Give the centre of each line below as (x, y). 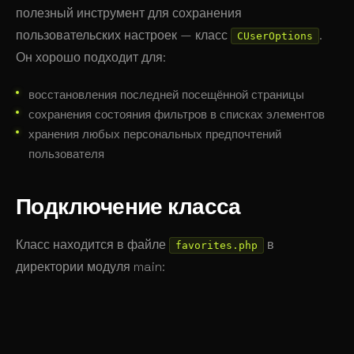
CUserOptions (275, 36)
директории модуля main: (90, 267)
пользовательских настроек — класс (123, 35)
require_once (73, 345)
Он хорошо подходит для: (91, 57)
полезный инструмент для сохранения (129, 13)
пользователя (66, 154)
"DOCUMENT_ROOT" (222, 345)
